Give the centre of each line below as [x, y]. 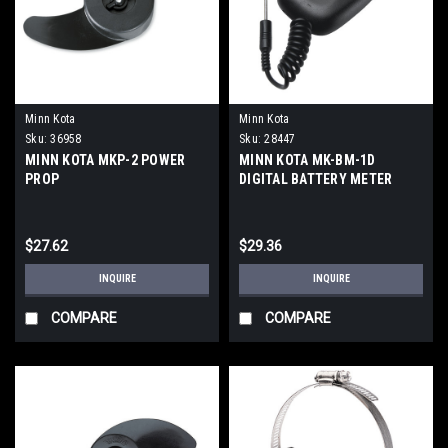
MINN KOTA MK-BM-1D [307, 160]
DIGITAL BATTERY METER [316, 179]
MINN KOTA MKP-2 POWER [105, 160]
